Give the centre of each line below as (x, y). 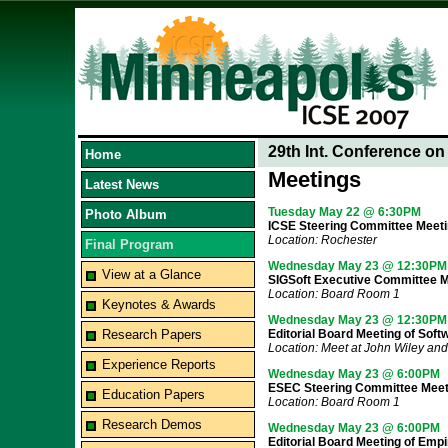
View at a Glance (151, 274)
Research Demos (151, 424)
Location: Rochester (322, 240)
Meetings (314, 179)
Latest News (121, 184)
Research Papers (151, 334)
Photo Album (125, 214)
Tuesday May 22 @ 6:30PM (344, 212)
